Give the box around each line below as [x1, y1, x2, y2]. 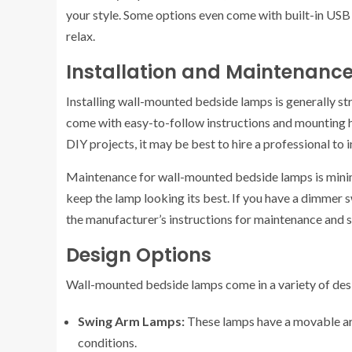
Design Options [66, 242, 211, 268]
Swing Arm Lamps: [78, 313, 185, 328]
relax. [66, 28, 95, 43]
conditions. [78, 335, 137, 350]
